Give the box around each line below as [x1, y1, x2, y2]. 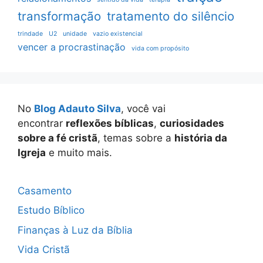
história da [174, 131, 227, 144]
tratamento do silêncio [107, 8, 234, 23]
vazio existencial [93, 29, 143, 38]
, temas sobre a [97, 131, 174, 144]
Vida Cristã [18, 244, 70, 256]
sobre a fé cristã [18, 131, 97, 144]
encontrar [18, 117, 66, 129]
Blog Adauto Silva [34, 102, 121, 114]
